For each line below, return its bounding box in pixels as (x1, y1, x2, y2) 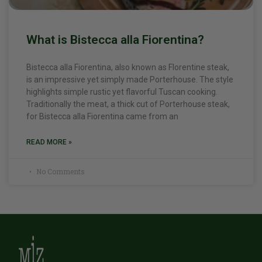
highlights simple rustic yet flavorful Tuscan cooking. (26, 87, 218, 96)
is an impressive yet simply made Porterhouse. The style (26, 75, 233, 84)
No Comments (35, 167, 85, 176)
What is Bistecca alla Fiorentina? (26, 33, 204, 47)
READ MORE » (26, 138, 72, 146)
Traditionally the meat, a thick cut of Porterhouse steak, (26, 99, 230, 109)
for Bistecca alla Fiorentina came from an (26, 112, 178, 121)
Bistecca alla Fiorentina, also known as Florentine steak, (26, 63, 229, 72)
